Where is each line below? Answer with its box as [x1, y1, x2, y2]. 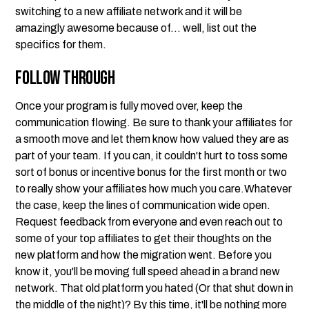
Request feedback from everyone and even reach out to [15, 216, 283, 228]
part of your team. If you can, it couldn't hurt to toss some [15, 150, 288, 161]
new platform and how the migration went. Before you [15, 249, 272, 261]
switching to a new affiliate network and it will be [15, 6, 243, 17]
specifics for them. [15, 39, 107, 50]
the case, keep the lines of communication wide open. [15, 199, 271, 211]
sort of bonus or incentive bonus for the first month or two [15, 166, 288, 178]
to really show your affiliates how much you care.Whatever [15, 183, 292, 195]
